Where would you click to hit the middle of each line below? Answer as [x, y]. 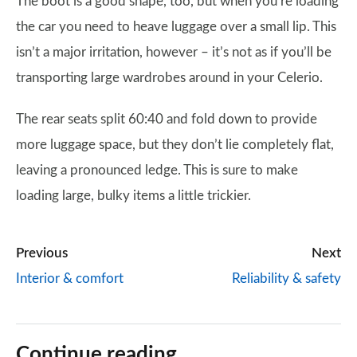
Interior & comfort [70, 279]
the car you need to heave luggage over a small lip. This [176, 27]
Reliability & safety [286, 279]
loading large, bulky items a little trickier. [133, 196]
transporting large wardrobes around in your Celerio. [169, 78]
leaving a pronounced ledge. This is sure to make [157, 170]
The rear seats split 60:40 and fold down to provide [167, 119]
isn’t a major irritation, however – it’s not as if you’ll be [174, 52]
